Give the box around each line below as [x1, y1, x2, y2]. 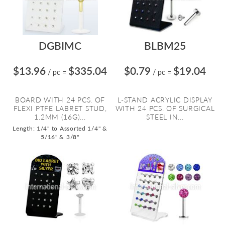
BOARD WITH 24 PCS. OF [15, 95, 105, 104]
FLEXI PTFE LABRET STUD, [13, 104, 107, 113]
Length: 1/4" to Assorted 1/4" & [13, 125, 107, 132]
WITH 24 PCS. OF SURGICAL [115, 104, 215, 113]
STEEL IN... [146, 113, 184, 121]
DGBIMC [39, 39, 81, 52]
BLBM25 [144, 39, 186, 52]
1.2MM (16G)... [34, 113, 86, 121]
